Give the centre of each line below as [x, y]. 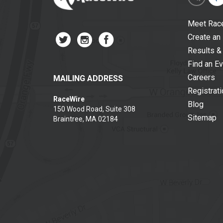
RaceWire [69, 99]
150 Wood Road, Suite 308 [94, 109]
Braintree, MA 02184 [86, 119]
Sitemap [202, 118]
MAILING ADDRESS [88, 78]
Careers [201, 77]
